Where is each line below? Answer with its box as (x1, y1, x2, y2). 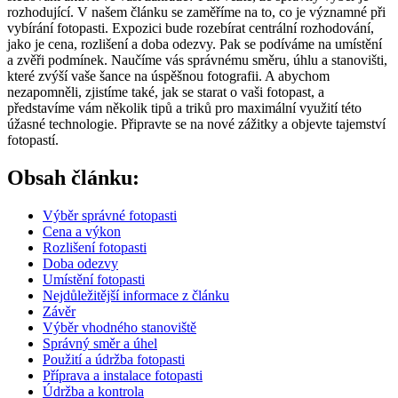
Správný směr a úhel (43, 335, 157, 351)
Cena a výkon (43, 223, 121, 239)
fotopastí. (7, 131, 59, 147)
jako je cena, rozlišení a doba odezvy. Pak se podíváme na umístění (7, 36, 382, 52)
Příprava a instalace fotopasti (43, 367, 203, 383)
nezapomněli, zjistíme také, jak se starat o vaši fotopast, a (7, 84, 324, 99)
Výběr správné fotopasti (43, 207, 177, 223)
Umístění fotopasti (43, 271, 145, 287)
